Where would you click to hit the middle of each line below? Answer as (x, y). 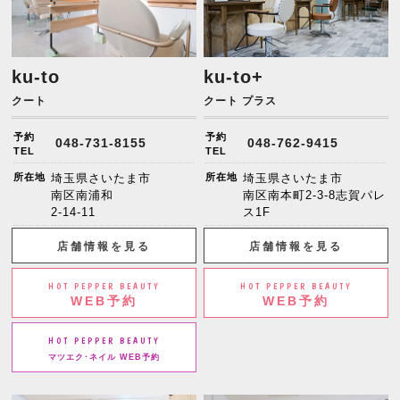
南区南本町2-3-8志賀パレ (315, 196)
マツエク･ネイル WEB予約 (104, 358)
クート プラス (241, 101)
